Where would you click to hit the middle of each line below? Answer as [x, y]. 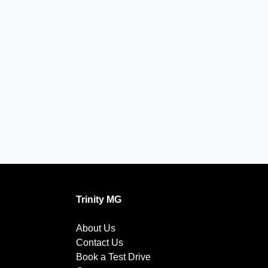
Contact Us [100, 243]
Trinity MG [99, 200]
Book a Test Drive [113, 257]
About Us [96, 228]
